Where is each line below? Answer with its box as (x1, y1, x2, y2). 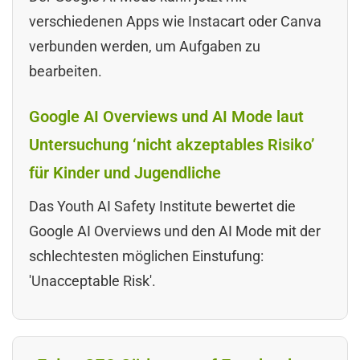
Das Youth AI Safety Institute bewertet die (29, 197, 296, 215)
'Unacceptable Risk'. (29, 272, 156, 289)
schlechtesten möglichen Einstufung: (29, 247, 264, 264)
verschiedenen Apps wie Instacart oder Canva (29, 12, 321, 30)
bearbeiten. (29, 62, 102, 80)
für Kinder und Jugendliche (29, 162, 221, 182)
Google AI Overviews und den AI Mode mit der (29, 222, 321, 239)
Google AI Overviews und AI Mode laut (29, 106, 304, 126)
